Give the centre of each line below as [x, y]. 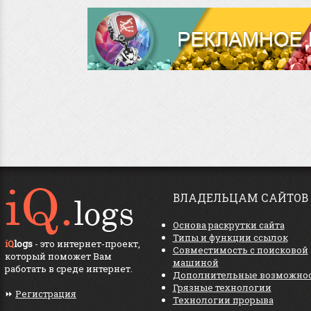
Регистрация [46, 294]
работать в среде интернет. [69, 269]
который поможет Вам [58, 256]
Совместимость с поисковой [240, 250]
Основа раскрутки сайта [228, 225]
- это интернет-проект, [86, 244]
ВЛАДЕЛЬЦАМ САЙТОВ [240, 198]
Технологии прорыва [223, 300]
